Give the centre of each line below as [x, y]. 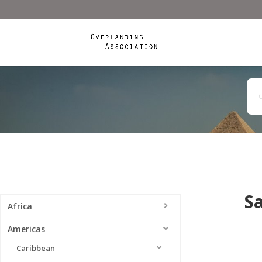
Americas [26, 229]
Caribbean [35, 248]
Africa [20, 206]
